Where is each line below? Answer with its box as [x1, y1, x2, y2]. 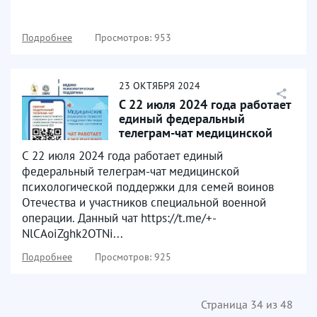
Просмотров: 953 [95, 31, 171, 44]
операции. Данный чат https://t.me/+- [22, 210, 217, 226]
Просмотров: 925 [95, 250, 171, 263]
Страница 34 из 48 [201, 297, 293, 311]
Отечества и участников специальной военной [22, 195, 266, 210]
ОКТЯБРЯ [133, 79, 175, 92]
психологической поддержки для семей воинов [22, 179, 274, 195]
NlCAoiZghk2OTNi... [22, 226, 123, 241]
